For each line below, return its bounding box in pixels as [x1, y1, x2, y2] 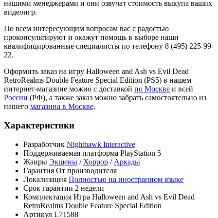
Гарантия [23, 166, 54, 175]
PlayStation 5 [120, 148, 161, 157]
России [4, 93, 28, 102]
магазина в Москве [30, 102, 93, 111]
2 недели [75, 183, 104, 192]
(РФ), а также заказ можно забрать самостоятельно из [28, 93, 206, 102]
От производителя [56, 166, 117, 175]
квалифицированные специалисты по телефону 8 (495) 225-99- [4, 42, 214, 51]
